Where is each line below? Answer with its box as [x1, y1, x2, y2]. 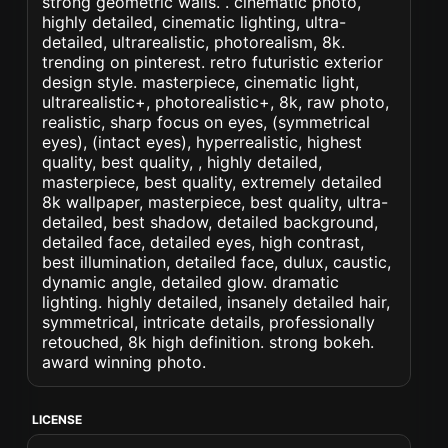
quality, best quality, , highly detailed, [42, 152, 323, 172]
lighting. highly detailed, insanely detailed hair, [42, 292, 391, 312]
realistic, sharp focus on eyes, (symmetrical [42, 112, 371, 132]
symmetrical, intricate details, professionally [42, 312, 376, 332]
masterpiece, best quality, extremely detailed [42, 172, 383, 192]
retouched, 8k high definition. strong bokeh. [42, 332, 375, 352]
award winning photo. [42, 352, 207, 372]
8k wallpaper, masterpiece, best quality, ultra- [42, 192, 389, 212]
